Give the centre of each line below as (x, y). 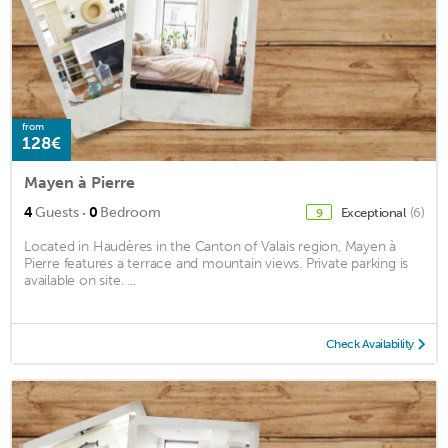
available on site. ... (80, 280)
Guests (57, 212)
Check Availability (369, 343)
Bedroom (130, 212)
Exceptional (374, 212)
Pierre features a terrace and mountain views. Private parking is (216, 263)
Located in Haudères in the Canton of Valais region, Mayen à (210, 246)
